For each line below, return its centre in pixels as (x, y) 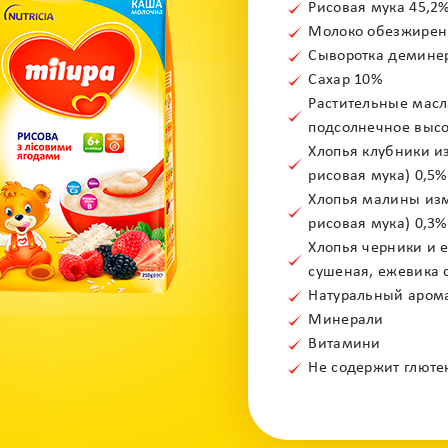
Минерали (346, 320)
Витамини (344, 344)
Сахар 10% (345, 80)
